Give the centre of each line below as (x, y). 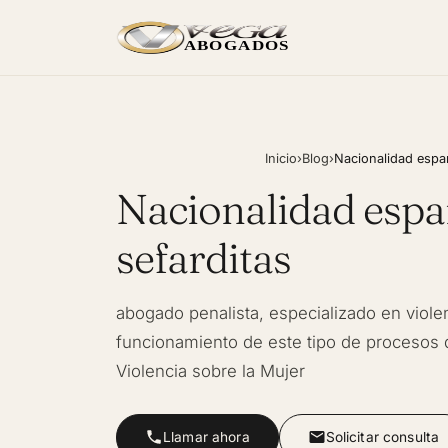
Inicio (281, 158)
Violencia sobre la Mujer (210, 370)
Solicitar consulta (382, 436)
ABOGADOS (236, 46)
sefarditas (203, 257)
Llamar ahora (206, 436)
